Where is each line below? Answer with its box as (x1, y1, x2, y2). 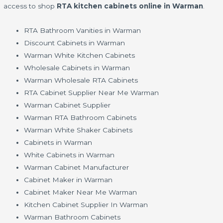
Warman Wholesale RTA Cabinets (24, 76, 138, 84)
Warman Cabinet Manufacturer (24, 163, 129, 171)
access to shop (3, 1, 57, 10)
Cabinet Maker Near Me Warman (24, 188, 137, 196)
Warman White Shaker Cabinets (24, 125, 133, 134)
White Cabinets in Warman (24, 150, 115, 159)
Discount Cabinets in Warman (24, 38, 125, 47)
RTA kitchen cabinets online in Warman (57, 1, 204, 10)
